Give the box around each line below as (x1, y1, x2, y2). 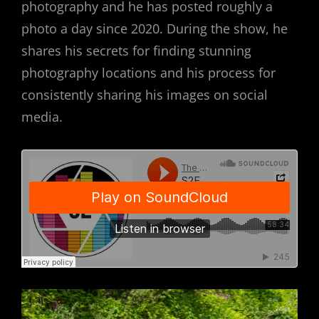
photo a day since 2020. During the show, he (21, 19, 288, 37)
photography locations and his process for (21, 63, 276, 81)
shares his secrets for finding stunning (21, 41, 251, 59)
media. (21, 108, 63, 125)
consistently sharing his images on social (21, 85, 268, 103)
